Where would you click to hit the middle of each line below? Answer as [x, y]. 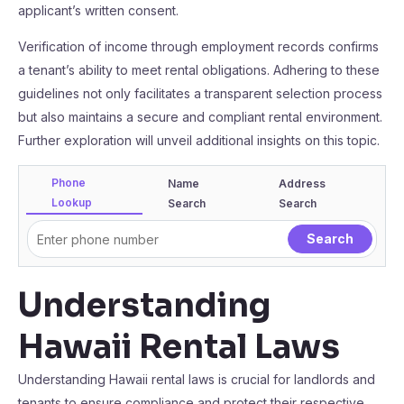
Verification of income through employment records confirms [198, 46]
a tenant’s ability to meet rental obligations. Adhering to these [199, 70]
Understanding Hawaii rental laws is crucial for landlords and [197, 379]
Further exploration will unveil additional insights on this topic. [199, 140]
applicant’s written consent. [98, 10]
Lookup [72, 202]
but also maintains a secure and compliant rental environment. [200, 117]
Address [303, 184]
